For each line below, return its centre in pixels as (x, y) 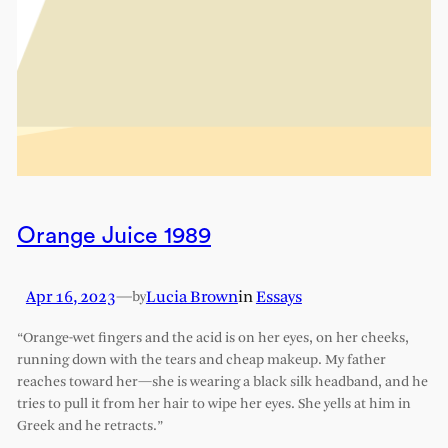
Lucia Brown (191, 298)
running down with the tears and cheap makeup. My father (201, 361)
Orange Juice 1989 (113, 236)
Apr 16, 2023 (70, 298)
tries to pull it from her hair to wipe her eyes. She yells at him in (213, 405)
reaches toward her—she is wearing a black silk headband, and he (222, 383)
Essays (278, 298)
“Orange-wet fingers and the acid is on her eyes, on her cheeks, (212, 339)
